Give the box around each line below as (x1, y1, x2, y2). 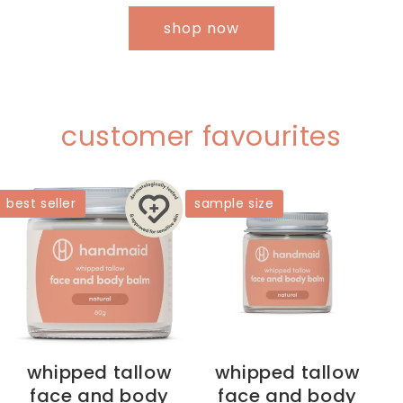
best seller (6, 194, 76, 213)
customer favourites (61, 118, 342, 157)
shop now (164, 18, 239, 40)
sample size (194, 194, 274, 213)
